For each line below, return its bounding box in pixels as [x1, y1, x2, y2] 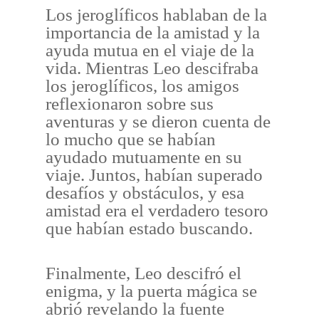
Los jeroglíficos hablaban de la [46, 5, 268, 25]
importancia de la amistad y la [46, 23, 261, 43]
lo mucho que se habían [46, 130, 216, 150]
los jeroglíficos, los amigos [46, 76, 240, 96]
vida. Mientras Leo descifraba [46, 58, 259, 78]
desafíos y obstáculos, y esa [46, 183, 245, 203]
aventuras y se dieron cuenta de [46, 112, 271, 132]
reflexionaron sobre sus [46, 94, 214, 114]
